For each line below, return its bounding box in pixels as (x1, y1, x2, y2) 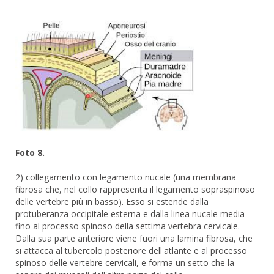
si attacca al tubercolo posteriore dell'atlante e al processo (15, 244, 247, 256)
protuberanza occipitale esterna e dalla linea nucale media (15, 207, 245, 220)
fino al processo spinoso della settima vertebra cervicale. (15, 220, 240, 232)
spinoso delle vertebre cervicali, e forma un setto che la (15, 256, 234, 268)
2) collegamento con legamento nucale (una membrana (15, 171, 236, 183)
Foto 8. (15, 146, 45, 158)
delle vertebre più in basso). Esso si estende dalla (15, 195, 209, 207)
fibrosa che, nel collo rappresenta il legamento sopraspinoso (15, 183, 255, 195)
